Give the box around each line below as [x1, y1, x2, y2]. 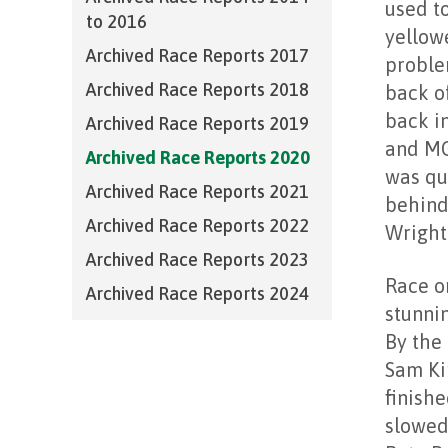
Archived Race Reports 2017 [86, 45, 309, 66]
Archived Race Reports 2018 [86, 79, 309, 100]
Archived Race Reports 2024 [86, 283, 309, 304]
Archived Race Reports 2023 [86, 249, 309, 270]
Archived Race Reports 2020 [86, 147, 310, 168]
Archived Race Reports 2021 [86, 181, 309, 202]
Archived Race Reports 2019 [86, 113, 309, 134]
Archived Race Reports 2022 [86, 215, 309, 236]
